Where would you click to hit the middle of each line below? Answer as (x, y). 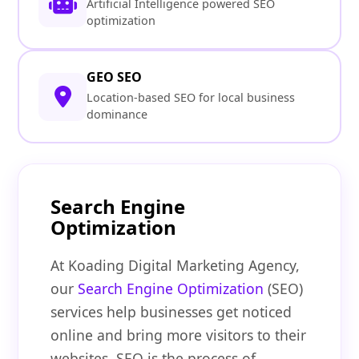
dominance (117, 115)
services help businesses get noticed (171, 312)
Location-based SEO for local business (191, 98)
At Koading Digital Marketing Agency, (175, 266)
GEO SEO (115, 77)
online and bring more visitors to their (179, 335)
